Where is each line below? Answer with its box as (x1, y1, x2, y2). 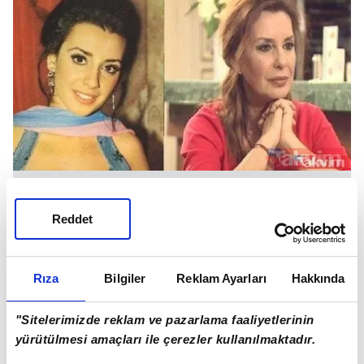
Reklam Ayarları (176, 271, 266, 285)
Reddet (52, 212, 93, 226)
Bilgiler (104, 271, 146, 285)
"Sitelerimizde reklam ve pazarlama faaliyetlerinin (15, 313, 314, 327)
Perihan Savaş (133, 233, 231, 250)
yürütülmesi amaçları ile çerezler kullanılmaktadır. (15, 332, 316, 347)
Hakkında (291, 271, 345, 285)
